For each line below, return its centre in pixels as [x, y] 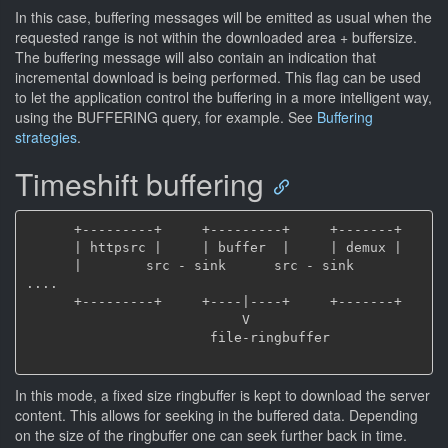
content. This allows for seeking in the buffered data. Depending [216, 415]
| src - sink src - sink [49, 265]
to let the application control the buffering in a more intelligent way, [223, 97]
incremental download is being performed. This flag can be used [218, 77]
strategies [46, 137]
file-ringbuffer [117, 337]
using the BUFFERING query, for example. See [166, 117]
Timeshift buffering [139, 183]
